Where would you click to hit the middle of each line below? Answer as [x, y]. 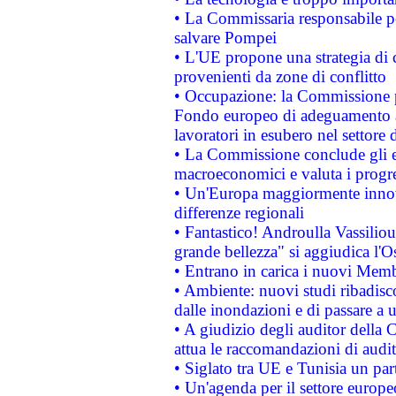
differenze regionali [239, 213]
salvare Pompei [225, 38]
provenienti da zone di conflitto [280, 76]
